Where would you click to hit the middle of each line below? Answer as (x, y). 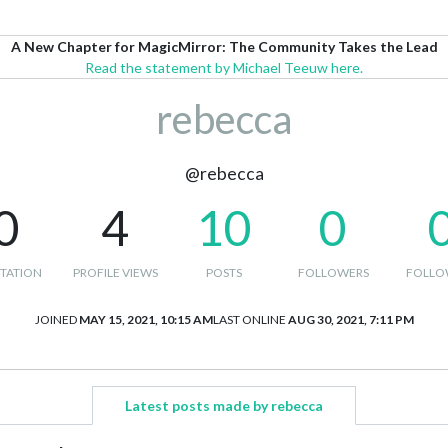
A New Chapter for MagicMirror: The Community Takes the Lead (224, 46)
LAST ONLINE (249, 319)
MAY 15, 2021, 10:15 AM (145, 319)
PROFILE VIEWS (115, 272)
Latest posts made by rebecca (224, 405)
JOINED (55, 319)
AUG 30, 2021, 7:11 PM (350, 319)
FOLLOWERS (333, 272)
